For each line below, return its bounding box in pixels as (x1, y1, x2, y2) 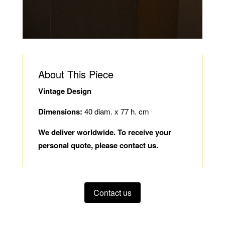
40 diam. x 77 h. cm (82, 106, 149, 117)
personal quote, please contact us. (38, 140, 158, 151)
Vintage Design (38, 85, 91, 97)
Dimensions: (38, 106, 82, 118)
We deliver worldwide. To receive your (38, 127, 171, 138)
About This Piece (38, 67, 114, 82)
